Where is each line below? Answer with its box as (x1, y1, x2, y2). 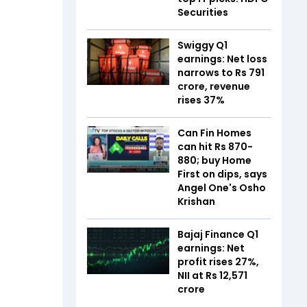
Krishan (177, 195, 215, 208)
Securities (177, 5, 228, 19)
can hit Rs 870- (177, 140, 253, 153)
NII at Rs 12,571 (177, 269, 247, 282)
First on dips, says (177, 167, 267, 181)
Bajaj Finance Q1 (177, 228, 258, 241)
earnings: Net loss (177, 52, 267, 66)
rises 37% (177, 93, 225, 107)
